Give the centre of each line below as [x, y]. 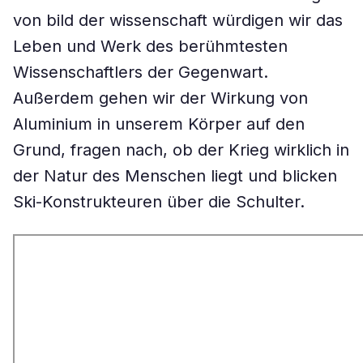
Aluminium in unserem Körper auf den [159, 124]
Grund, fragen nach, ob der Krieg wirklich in [181, 150]
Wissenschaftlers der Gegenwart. [141, 72]
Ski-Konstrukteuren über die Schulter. [159, 202]
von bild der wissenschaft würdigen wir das [178, 20]
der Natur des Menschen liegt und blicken [175, 176]
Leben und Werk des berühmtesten [150, 46]
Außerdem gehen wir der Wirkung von [160, 98]
